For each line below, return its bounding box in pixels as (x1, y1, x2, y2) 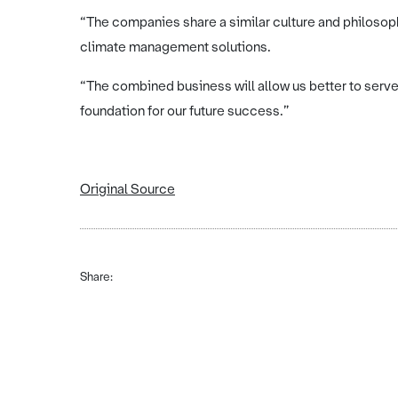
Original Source (80, 180, 175, 198)
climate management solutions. (80, 38, 271, 56)
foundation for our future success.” (80, 102, 290, 120)
